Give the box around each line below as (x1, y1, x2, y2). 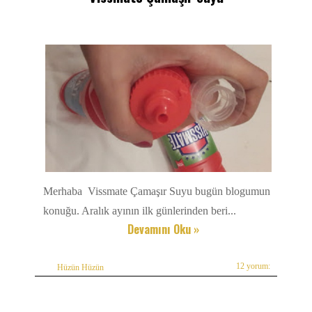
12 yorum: (236, 261, 270, 270)
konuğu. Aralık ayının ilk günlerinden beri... (43, 204, 236, 217)
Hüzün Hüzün (57, 263, 104, 272)
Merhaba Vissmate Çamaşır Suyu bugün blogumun (43, 185, 270, 197)
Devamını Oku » (127, 220, 199, 237)
